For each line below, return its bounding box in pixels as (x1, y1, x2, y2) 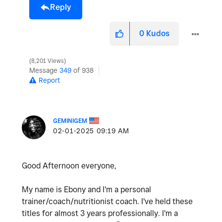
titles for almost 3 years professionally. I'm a (22, 208, 178, 218)
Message (29, 66, 59, 74)
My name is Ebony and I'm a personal (22, 184, 151, 194)
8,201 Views (30, 57, 65, 64)
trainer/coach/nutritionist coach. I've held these (22, 196, 193, 206)
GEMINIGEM (53, 116, 87, 124)
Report (39, 76, 60, 84)
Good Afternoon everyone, (22, 161, 116, 170)
